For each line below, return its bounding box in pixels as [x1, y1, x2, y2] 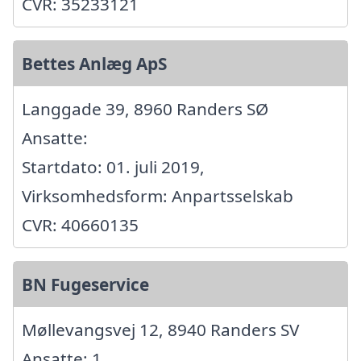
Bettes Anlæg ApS [22, 52, 167, 76]
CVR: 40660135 [22, 214, 139, 237]
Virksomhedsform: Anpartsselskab [22, 185, 293, 208]
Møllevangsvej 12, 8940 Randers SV [22, 318, 299, 342]
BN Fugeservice [22, 273, 149, 297]
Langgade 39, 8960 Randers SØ [22, 98, 268, 121]
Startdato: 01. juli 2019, [22, 156, 205, 179]
